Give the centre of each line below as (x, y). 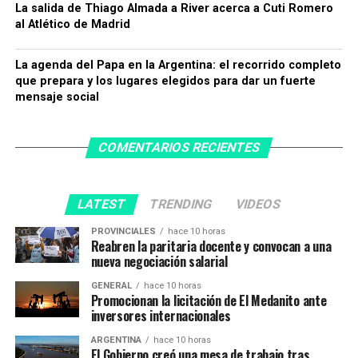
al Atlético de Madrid (72, 24)
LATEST (101, 204)
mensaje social (57, 97)
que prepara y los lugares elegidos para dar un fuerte (165, 81)
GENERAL (111, 285)
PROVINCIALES (123, 231)
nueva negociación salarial (159, 261)
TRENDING (181, 204)
